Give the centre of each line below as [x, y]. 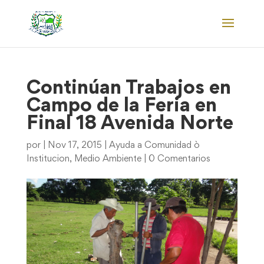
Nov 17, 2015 [75, 146]
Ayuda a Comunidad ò [154, 146]
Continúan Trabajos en [128, 89]
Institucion [48, 159]
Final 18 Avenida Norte [130, 124]
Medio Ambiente [108, 159]
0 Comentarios [179, 159]
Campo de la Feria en [121, 107]
